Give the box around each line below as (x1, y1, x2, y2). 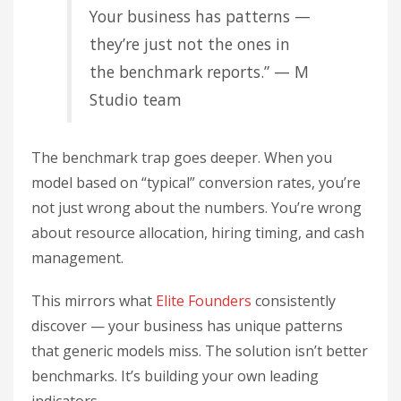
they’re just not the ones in (90, 33, 290, 55)
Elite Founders (156, 291, 252, 311)
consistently (252, 291, 336, 311)
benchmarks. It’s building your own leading (31, 366, 319, 386)
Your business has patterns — (90, 5, 311, 27)
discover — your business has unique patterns (31, 316, 343, 336)
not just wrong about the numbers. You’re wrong (31, 198, 362, 218)
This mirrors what (31, 291, 156, 311)
